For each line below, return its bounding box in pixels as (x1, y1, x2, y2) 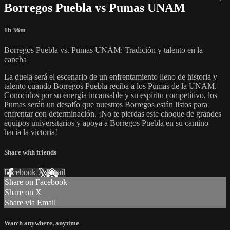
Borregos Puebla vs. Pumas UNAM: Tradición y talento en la (4, 45, 203, 54)
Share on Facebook (5, 178, 67, 187)
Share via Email (5, 198, 56, 207)
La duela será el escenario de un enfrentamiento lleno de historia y (4, 72, 217, 81)
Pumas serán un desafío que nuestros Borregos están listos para (4, 100, 207, 109)
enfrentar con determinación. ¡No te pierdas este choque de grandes (4, 109, 221, 118)
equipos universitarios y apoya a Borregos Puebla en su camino (4, 118, 208, 127)
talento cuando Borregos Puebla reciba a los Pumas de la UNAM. (4, 81, 217, 90)
